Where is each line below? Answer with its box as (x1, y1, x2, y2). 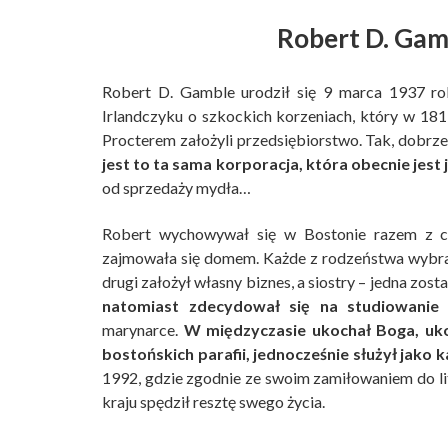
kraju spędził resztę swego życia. (102, 392, 325, 412)
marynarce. (102, 320, 184, 340)
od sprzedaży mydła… (102, 178, 251, 198)
